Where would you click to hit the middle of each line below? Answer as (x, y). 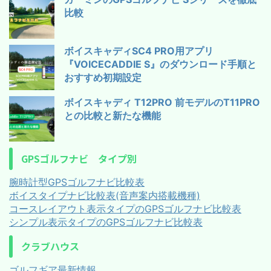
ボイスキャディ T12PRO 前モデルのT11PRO (162, 103)
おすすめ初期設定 (103, 78)
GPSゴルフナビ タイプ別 (79, 159)
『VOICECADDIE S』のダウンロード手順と (160, 64)
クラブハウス (50, 247)
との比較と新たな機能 (113, 116)
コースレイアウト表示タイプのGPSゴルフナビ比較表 (125, 209)
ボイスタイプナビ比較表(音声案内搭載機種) (105, 196)
